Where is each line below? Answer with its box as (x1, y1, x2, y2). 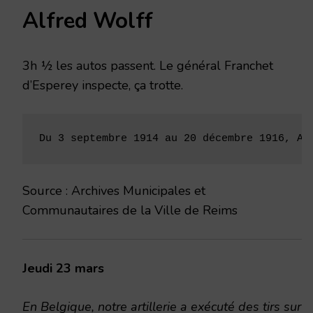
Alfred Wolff (22, 6, 153, 36)
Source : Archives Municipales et (22, 182, 205, 199)
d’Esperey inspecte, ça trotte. (22, 76, 183, 94)
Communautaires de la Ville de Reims (22, 201, 238, 219)
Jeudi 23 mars (22, 259, 104, 277)
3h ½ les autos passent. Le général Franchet (22, 57, 273, 74)
